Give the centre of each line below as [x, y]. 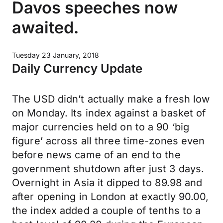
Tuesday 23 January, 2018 [56, 55]
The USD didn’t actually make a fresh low [111, 99]
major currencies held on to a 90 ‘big [101, 127]
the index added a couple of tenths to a [107, 211]
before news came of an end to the [96, 155]
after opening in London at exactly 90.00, [111, 197]
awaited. [45, 27]
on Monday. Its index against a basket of [109, 113]
